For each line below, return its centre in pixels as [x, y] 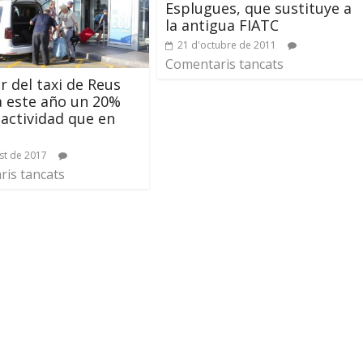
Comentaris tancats [224, 64]
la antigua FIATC [222, 25]
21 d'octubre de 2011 [227, 45]
